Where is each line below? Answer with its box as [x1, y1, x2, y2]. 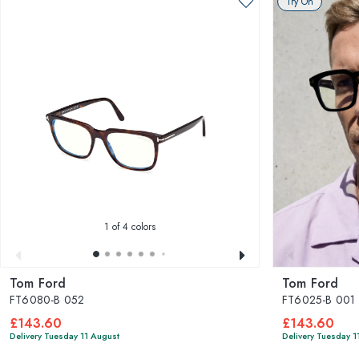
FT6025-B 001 [282, 292, 356, 308]
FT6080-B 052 [10, 292, 85, 308]
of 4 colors [109, 220, 155, 234]
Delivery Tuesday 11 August [10, 329, 119, 342]
